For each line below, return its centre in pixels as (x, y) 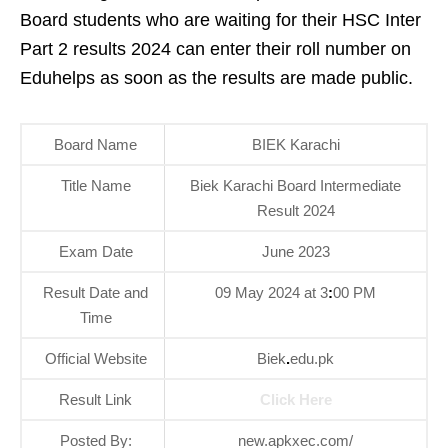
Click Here (295, 399)
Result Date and (95, 292)
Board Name (95, 144)
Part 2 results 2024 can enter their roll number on (215, 49)
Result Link (95, 399)
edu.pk (312, 358)
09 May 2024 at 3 (271, 292)
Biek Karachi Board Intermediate (295, 185)
